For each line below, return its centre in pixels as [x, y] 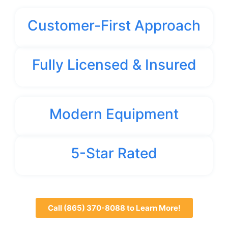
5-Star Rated [114, 153]
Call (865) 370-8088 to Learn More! [114, 208]
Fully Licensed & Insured [114, 64]
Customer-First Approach [114, 25]
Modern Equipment [114, 114]
